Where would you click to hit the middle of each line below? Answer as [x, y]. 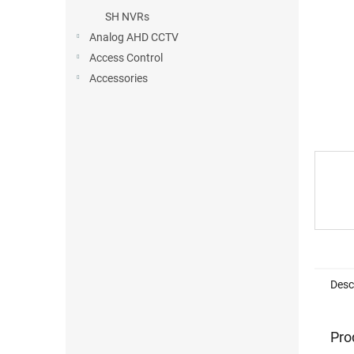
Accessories [119, 78]
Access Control [126, 58]
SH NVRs [127, 17]
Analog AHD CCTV [134, 37]
